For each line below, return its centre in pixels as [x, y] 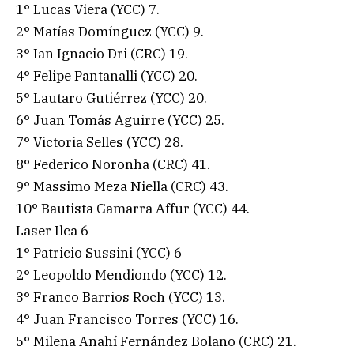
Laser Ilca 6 [52, 230]
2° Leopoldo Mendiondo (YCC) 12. [121, 275]
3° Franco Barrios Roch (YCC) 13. [121, 297]
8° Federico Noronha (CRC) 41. [113, 164]
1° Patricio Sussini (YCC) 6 [99, 252]
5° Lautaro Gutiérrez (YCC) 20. [111, 98]
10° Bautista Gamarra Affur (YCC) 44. [133, 208]
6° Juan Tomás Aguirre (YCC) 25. [120, 120]
